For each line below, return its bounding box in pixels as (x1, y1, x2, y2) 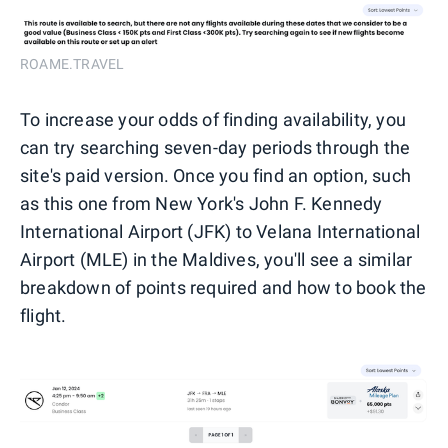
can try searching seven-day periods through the (20, 137, 411, 159)
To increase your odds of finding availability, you (20, 109, 407, 131)
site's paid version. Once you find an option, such (20, 165, 412, 187)
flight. (20, 305, 67, 327)
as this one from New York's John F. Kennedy (20, 193, 383, 215)
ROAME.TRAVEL (20, 56, 125, 73)
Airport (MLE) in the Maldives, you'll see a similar (20, 249, 413, 271)
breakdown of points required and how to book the (20, 277, 427, 299)
